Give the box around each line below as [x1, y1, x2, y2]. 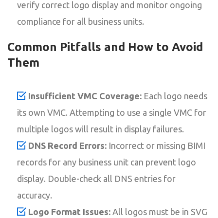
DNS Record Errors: [28, 140, 107, 150]
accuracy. [17, 190, 52, 200]
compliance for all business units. [17, 16, 144, 26]
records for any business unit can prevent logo [17, 157, 196, 167]
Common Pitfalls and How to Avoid [7, 40, 203, 54]
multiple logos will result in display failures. [17, 124, 184, 134]
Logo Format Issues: [28, 206, 110, 217]
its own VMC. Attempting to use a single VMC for [17, 107, 206, 117]
